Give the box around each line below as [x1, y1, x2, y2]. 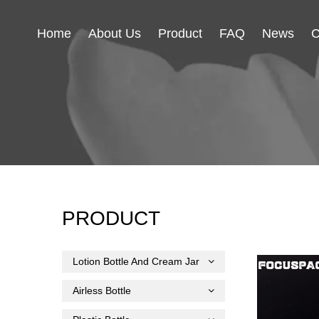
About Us [88, 26, 142, 41]
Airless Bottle [73, 285, 131, 297]
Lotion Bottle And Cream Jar [73, 256, 199, 268]
